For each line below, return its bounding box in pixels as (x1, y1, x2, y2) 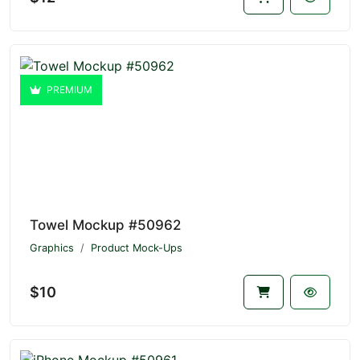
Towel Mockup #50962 (30, 217, 181, 234)
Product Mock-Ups (91, 242, 182, 255)
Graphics (30, 242, 74, 255)
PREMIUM (44, 84, 92, 96)
